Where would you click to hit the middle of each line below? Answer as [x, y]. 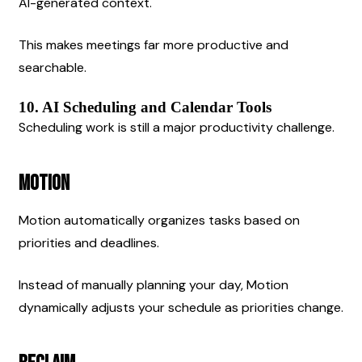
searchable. [53, 67]
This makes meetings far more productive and [154, 44]
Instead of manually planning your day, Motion [154, 284]
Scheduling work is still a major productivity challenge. [177, 127]
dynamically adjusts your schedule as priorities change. [181, 307]
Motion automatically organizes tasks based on [159, 220]
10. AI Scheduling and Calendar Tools [145, 107]
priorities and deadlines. [89, 242]
